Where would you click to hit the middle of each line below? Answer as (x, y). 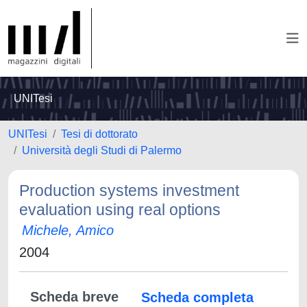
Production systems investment (129, 191)
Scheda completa (197, 297)
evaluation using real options (120, 210)
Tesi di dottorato (99, 134)
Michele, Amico (68, 230)
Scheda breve (74, 297)
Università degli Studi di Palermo (102, 150)
